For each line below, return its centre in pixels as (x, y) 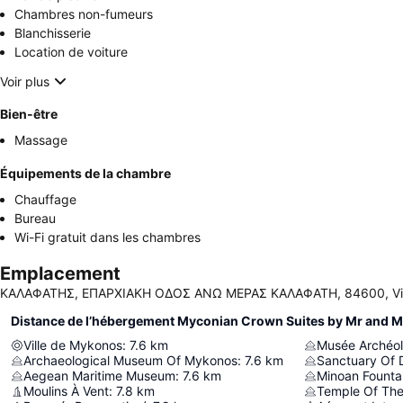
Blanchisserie (53, 33)
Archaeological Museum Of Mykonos (130, 361)
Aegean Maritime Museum (99, 376)
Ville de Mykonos (73, 345)
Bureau (35, 219)
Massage (41, 140)
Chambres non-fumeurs (84, 14)
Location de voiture (71, 52)
